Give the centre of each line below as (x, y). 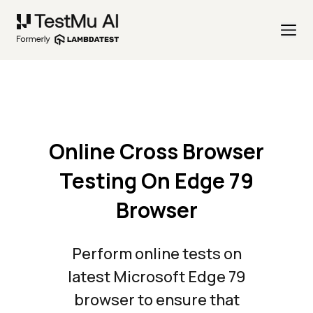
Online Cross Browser (156, 152)
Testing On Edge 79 (156, 181)
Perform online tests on (156, 254)
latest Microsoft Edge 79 (156, 277)
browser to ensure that (156, 300)
